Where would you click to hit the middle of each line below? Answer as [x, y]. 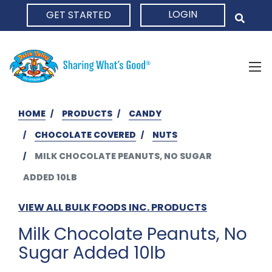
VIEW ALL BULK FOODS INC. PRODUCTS [113, 207]
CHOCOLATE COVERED [85, 134]
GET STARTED [79, 15]
